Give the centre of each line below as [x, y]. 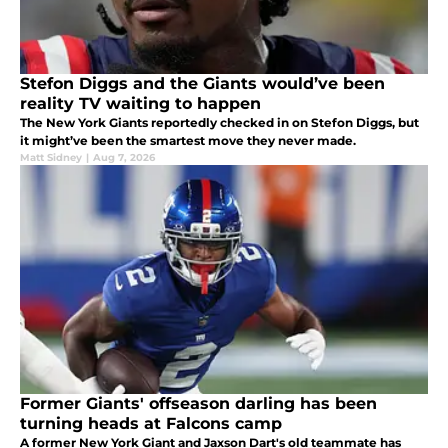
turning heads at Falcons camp [151, 423]
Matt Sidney [51, 157]
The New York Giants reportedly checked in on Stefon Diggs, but [219, 122]
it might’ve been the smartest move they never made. [188, 140]
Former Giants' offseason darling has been [198, 403]
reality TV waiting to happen [140, 103]
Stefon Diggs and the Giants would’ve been [202, 83]
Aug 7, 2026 [124, 157]
